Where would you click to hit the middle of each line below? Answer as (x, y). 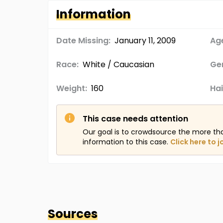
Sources (73, 214)
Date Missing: (83, 41)
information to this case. (125, 142)
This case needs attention (135, 119)
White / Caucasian (118, 64)
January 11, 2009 (145, 41)
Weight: (72, 88)
